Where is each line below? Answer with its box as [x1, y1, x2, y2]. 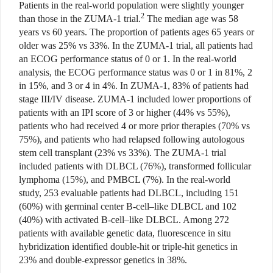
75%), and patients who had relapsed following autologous [19, 134, 244, 145]
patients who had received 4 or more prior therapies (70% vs [19, 121, 250, 132]
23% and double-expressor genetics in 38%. [19, 255, 187, 266]
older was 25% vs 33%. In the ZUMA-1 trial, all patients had [19, 40, 253, 51]
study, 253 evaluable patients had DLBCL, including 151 [19, 188, 239, 199]
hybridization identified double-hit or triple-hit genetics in [19, 241, 238, 252]
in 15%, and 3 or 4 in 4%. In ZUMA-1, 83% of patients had [19, 80, 249, 91]
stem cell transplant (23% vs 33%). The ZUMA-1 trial [19, 147, 226, 158]
